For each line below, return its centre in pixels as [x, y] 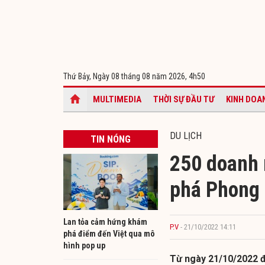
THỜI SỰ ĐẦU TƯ [184, 99]
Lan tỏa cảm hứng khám [105, 222]
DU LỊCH [186, 135]
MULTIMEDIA [117, 99]
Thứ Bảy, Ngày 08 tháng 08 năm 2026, [126, 76]
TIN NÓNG [111, 139]
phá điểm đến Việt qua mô [109, 233]
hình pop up [84, 245]
